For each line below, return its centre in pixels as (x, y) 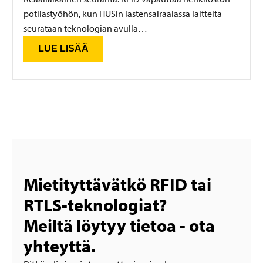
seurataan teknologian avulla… (85, 28)
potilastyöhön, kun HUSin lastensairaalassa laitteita (123, 14)
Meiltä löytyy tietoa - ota (119, 226)
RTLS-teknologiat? (95, 205)
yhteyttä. (60, 246)
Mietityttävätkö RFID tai (117, 185)
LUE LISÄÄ (63, 49)
